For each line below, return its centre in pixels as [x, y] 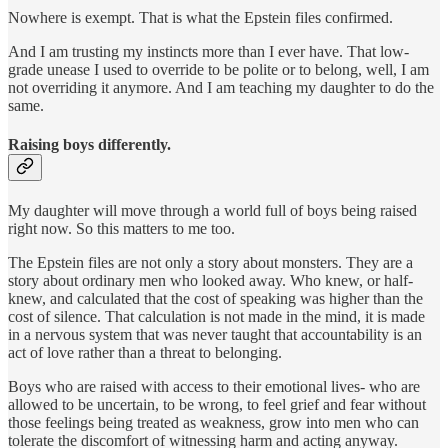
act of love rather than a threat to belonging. [145, 353]
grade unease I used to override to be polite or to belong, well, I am [218, 69]
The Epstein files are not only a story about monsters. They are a [210, 263]
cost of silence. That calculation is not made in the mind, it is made [216, 317]
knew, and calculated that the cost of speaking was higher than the [215, 299]
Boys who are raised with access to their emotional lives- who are [214, 387]
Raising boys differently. [89, 145]
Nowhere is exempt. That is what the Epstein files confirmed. [200, 17]
